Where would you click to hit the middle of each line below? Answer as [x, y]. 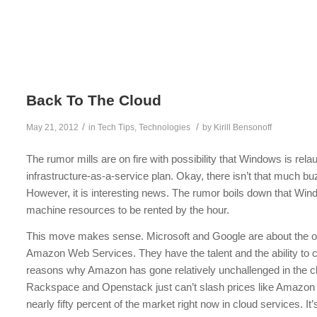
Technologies [165, 127]
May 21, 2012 [53, 127]
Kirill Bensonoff [243, 127]
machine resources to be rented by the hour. [128, 209]
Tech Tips [116, 127]
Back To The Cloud [94, 100]
